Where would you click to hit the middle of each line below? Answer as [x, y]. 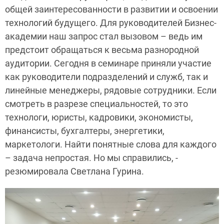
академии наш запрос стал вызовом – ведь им [104, 36]
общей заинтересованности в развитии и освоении [111, 9]
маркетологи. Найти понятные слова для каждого [111, 144]
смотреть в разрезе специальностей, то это [96, 104]
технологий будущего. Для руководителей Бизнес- [111, 23]
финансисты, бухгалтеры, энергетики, [85, 131]
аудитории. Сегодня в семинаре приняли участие [108, 63]
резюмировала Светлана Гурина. [74, 171]
